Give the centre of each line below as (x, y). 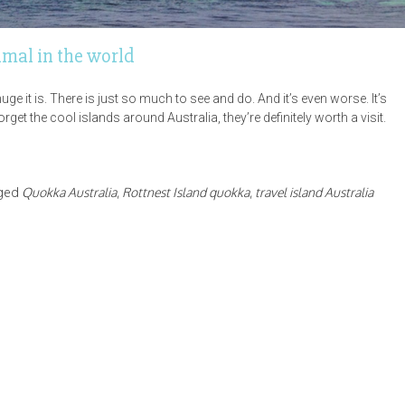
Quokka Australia (69, 192)
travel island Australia (314, 192)
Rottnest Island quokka (186, 192)
